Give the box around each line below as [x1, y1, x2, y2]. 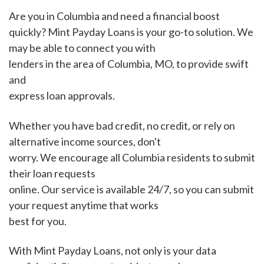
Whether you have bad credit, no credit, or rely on [9, 118, 235, 132]
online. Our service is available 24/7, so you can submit [9, 182, 254, 196]
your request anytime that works [9, 198, 159, 212]
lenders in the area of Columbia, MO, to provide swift [9, 57, 249, 71]
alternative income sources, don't [9, 134, 161, 148]
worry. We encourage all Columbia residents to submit [9, 150, 255, 164]
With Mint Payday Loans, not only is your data [9, 244, 216, 258]
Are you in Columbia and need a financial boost [9, 9, 220, 23]
